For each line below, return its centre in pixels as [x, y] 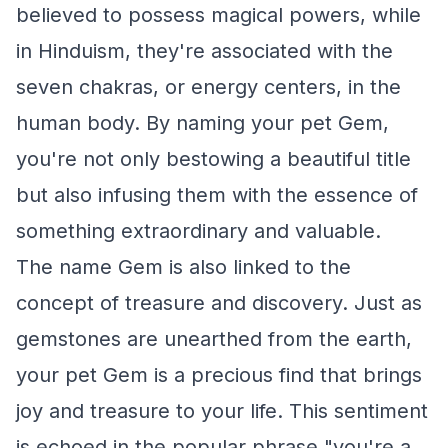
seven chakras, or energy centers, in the [208, 87]
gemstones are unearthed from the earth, [214, 339]
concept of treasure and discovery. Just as [219, 303]
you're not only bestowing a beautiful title [213, 159]
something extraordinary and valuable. [198, 231]
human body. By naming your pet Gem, [202, 123]
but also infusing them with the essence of [217, 195]
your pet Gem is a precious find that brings [219, 375]
